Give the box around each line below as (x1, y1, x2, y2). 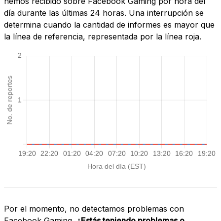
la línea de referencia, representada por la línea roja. (4, 32, 201, 42)
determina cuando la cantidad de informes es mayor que (4, 20, 215, 30)
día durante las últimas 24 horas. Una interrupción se (4, 8, 204, 18)
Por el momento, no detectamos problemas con (4, 203, 184, 214)
